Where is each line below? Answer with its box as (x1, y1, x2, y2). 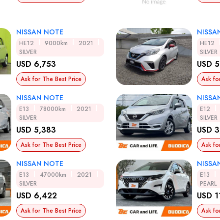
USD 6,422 (16, 190, 57, 202)
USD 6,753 (16, 58, 56, 70)
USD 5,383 (16, 124, 56, 136)
